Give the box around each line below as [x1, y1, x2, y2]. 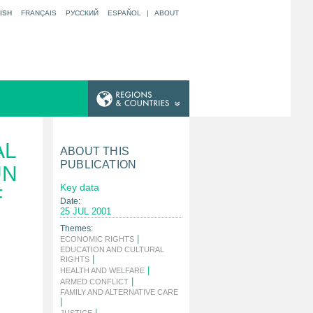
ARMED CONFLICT [60, 277, 129, 286]
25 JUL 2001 [60, 206, 111, 217]
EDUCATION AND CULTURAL [60, 245, 164, 254]
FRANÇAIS [21, 9, 57, 17]
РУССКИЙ [66, 9, 99, 17]
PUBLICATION [60, 159, 137, 170]
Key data [60, 182, 99, 193]
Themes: [60, 224, 93, 233]
